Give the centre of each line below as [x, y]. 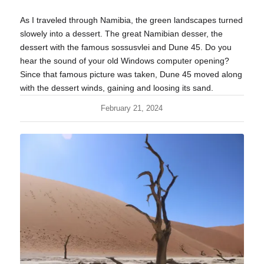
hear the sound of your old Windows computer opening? [124, 60]
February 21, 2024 [132, 108]
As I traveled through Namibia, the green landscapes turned [131, 20]
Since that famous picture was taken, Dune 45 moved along [131, 74]
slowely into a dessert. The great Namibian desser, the [121, 33]
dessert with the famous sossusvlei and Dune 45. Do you [126, 47]
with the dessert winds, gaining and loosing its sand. [116, 88]
